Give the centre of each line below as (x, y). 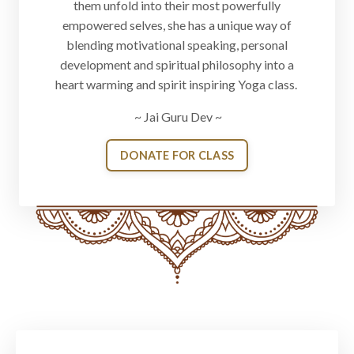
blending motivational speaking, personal (177, 45)
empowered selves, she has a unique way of (177, 25)
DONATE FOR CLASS (177, 156)
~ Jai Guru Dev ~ (177, 117)
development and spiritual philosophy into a (177, 65)
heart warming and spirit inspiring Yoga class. (177, 85)
